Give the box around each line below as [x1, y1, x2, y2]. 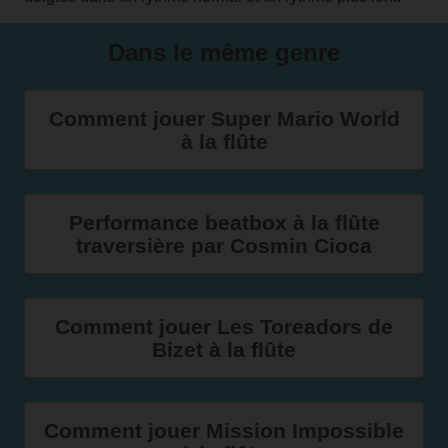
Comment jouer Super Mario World [48, 107, 400, 130]
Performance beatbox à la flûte [68, 211, 380, 234]
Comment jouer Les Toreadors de [55, 315, 393, 338]
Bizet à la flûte [152, 338, 296, 361]
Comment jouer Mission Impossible [44, 419, 404, 442]
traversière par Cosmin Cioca [76, 234, 372, 257]
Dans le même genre [108, 39, 340, 66]
